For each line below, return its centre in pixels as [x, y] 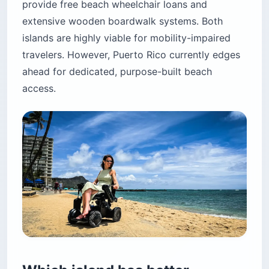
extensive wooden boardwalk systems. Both [122, 21]
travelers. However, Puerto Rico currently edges [131, 54]
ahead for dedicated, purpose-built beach [117, 71]
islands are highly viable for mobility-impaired [126, 38]
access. [39, 88]
